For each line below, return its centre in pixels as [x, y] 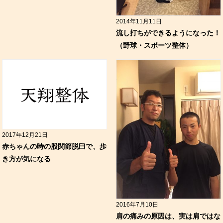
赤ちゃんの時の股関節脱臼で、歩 [55, 147]
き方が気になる [27, 159]
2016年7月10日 [137, 204]
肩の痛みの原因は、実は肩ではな [168, 216]
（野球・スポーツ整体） [154, 46]
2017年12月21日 [25, 135]
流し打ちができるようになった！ [168, 33]
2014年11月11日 [139, 22]
